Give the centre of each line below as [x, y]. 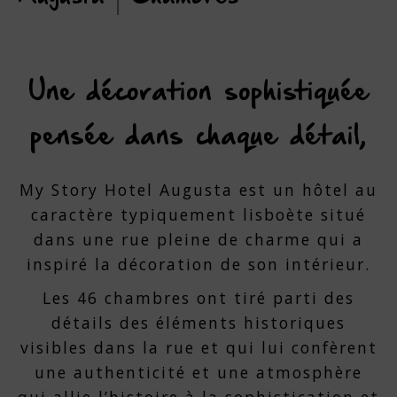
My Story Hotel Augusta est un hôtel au [198, 190]
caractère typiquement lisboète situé [198, 214]
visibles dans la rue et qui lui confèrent [198, 347]
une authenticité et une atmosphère [198, 372]
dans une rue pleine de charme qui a [198, 239]
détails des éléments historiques [198, 323]
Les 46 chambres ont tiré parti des [198, 298]
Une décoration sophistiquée [198, 93]
